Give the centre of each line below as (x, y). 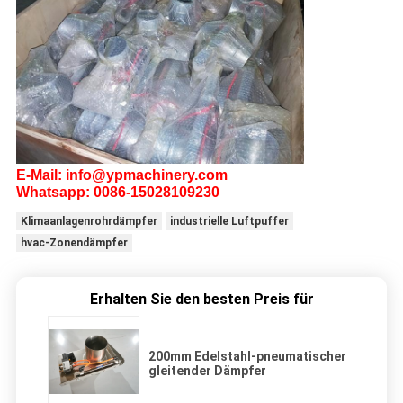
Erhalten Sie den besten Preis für (201, 299)
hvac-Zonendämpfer (74, 242)
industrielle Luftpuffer (229, 221)
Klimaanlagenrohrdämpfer (89, 221)
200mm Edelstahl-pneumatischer (247, 356)
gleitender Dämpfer (207, 370)
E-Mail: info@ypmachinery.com (121, 175)
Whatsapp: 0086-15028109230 (117, 192)
